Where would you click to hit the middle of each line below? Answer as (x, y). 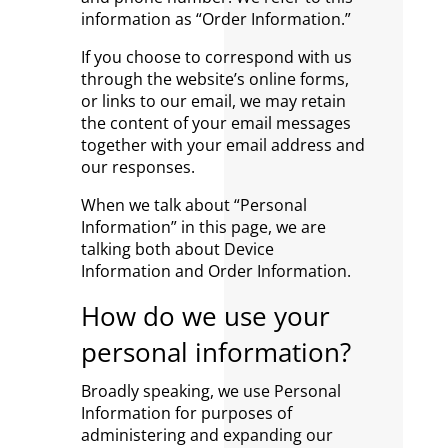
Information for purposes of (186, 413)
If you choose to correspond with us (216, 57)
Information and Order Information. (215, 271)
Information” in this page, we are (203, 227)
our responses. (137, 167)
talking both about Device (177, 249)
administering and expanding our (206, 435)
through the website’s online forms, (214, 79)
